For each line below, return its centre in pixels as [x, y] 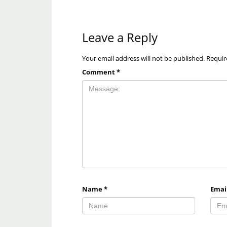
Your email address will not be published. [143, 59]
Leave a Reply [120, 37]
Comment [99, 72]
